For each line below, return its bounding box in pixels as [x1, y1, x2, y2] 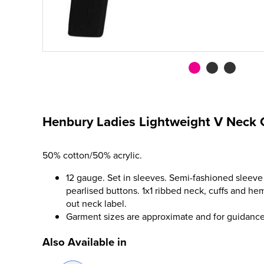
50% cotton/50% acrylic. [42, 148, 142, 161]
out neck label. [66, 197, 127, 210]
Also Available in [42, 233, 127, 250]
